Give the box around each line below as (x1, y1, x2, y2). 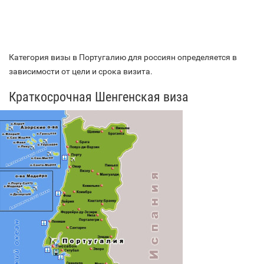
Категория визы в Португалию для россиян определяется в (9, 52, 237, 62)
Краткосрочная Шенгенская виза (9, 89, 189, 104)
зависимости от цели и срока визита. (9, 66, 153, 76)
